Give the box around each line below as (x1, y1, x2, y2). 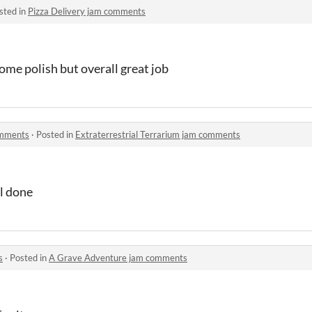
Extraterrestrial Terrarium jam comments (75, 128, 240, 140)
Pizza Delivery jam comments (28, 5, 146, 17)
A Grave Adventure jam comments (49, 251, 187, 263)
